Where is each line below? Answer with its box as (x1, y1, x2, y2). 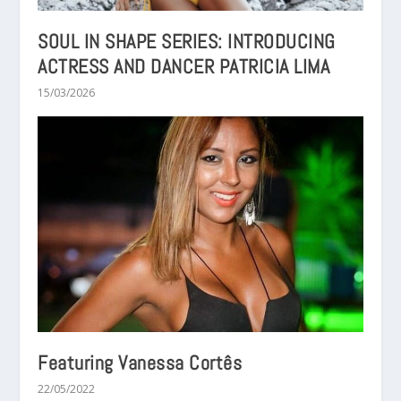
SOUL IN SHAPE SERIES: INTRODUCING (38, 29, 336, 55)
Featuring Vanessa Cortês (38, 350, 243, 376)
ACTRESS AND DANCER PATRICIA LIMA (38, 54, 330, 80)
